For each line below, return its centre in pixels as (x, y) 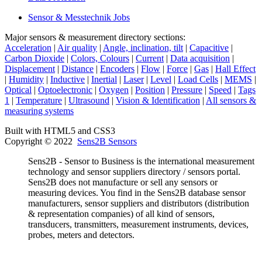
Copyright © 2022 (41, 141)
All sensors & (231, 100)
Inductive (68, 79)
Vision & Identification (158, 100)
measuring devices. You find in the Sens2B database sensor (137, 193)
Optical (18, 90)
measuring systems (39, 111)
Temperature (39, 100)
